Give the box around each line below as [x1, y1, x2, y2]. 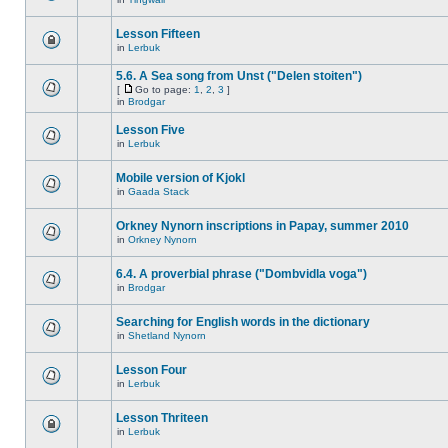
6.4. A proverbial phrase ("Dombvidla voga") [116, 267, 367, 281]
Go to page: [135, 84, 194, 95]
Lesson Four [116, 363, 187, 377]
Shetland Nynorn [128, 330, 206, 341]
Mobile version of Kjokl [116, 171, 245, 185]
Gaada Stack [128, 186, 189, 197]
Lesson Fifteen [116, 27, 200, 41]
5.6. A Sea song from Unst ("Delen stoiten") [116, 69, 362, 83]
